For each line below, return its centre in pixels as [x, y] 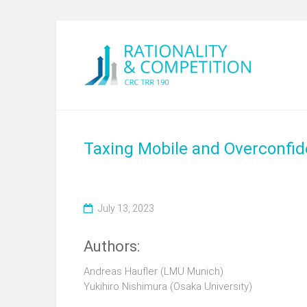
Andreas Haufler [121, 271]
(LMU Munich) [191, 271]
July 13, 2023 [126, 208]
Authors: [112, 246]
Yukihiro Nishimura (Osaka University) [168, 286]
